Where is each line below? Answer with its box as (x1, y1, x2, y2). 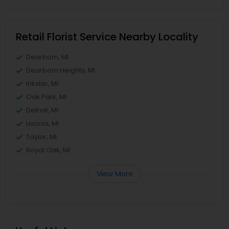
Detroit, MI (26, 105, 58, 115)
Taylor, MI (26, 132, 57, 142)
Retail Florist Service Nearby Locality (16, 30, 198, 44)
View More (96, 169, 133, 179)
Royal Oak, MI (26, 145, 70, 155)
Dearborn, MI (26, 52, 68, 62)
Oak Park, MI (26, 92, 66, 102)
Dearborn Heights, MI (26, 65, 95, 75)
